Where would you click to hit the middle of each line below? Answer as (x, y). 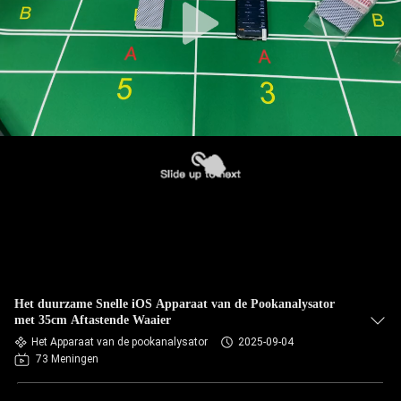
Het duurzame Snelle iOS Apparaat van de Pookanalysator (175, 304)
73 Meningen (67, 359)
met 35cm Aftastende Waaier (93, 320)
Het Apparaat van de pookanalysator (119, 342)
